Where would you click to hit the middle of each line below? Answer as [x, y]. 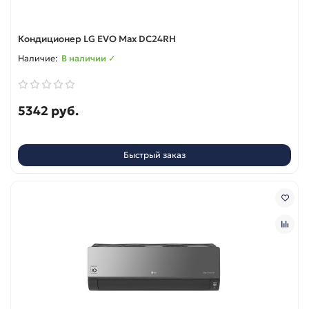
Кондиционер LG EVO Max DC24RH [97, 39]
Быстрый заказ [154, 155]
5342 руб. [48, 110]
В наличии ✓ [89, 58]
